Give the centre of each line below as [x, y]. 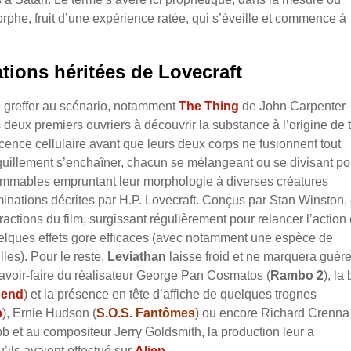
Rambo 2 [297, 276]
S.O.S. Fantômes [146, 313]
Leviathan [137, 257]
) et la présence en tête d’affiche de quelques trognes [170, 295]
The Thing [209, 107]
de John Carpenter [292, 107]
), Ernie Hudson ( [49, 313]
